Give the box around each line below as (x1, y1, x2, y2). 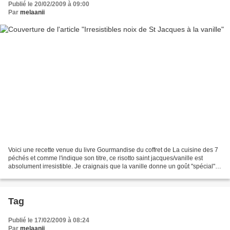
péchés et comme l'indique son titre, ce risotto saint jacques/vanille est (8, 154, 203, 162)
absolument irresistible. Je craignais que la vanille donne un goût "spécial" (8, 162, 215, 170)
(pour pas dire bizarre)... (8, 170, 75, 178)
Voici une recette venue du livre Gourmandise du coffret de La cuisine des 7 (8, 146, 218, 154)
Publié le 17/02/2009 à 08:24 (8, 216, 89, 224)
